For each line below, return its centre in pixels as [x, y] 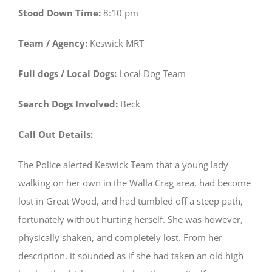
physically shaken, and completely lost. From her [120, 237]
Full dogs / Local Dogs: [69, 73]
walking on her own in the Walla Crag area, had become [134, 182]
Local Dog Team [152, 73]
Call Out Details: [56, 134]
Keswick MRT [117, 43]
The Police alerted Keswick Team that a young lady [123, 164]
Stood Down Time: [61, 12]
